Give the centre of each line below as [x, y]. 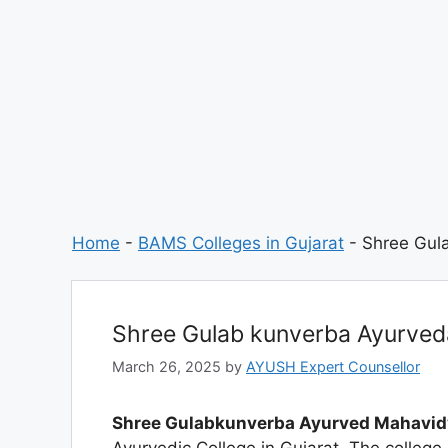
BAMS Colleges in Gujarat [241, 242]
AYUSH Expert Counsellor [333, 366]
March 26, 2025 [166, 366]
